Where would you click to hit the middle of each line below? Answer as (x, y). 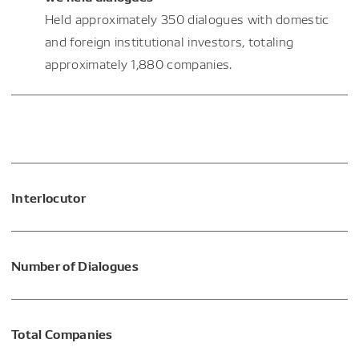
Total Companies (62, 333)
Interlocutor (48, 196)
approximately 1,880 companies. (139, 63)
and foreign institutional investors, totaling (169, 41)
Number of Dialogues (75, 264)
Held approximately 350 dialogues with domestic (187, 18)
